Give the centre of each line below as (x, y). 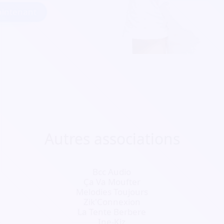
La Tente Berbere (112, 212)
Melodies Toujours (112, 192)
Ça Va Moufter (112, 182)
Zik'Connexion (112, 202)
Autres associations (112, 139)
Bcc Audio (112, 172)
